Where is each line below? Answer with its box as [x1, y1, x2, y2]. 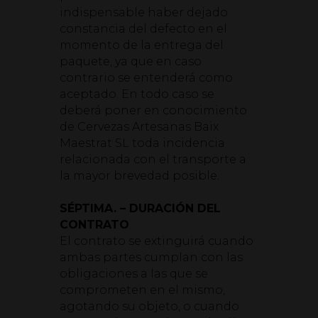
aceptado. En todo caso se [60, 87, 214, 101]
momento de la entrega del [60, 38, 224, 52]
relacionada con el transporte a [60, 153, 246, 166]
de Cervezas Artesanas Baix [60, 120, 219, 133]
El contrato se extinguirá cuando [60, 234, 253, 248]
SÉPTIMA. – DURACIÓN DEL [60, 202, 221, 215]
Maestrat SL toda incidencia [60, 136, 225, 150]
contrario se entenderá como [60, 71, 233, 84]
